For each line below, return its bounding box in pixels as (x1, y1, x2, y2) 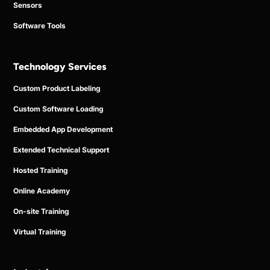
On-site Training (13, 206, 69, 216)
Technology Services (13, 60, 107, 72)
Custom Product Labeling (13, 83, 101, 93)
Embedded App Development (13, 124, 113, 134)
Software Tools (13, 20, 66, 30)
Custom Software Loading (13, 104, 104, 113)
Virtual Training (13, 227, 66, 236)
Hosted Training (13, 165, 68, 175)
